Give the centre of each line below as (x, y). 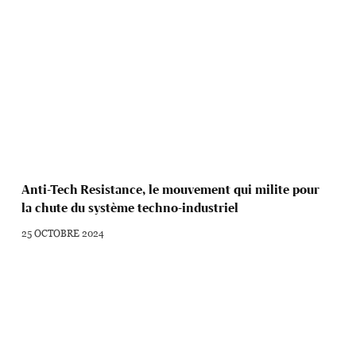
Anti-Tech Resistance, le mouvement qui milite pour (171, 190)
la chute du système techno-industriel (130, 208)
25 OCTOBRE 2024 (63, 233)
